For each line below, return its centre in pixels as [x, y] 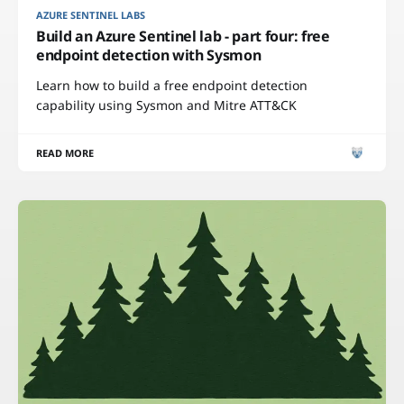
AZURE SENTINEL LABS [91, 14]
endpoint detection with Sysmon [149, 55]
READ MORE [65, 152]
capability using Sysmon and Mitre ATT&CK [166, 105]
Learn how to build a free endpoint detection [172, 85]
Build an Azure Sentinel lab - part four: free [183, 36]
